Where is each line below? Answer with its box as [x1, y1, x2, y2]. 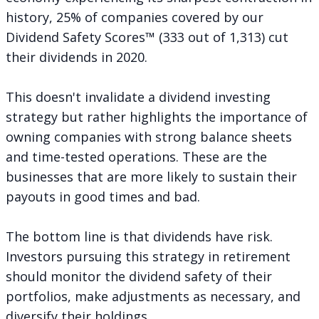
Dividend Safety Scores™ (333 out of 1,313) [6, 28, 268, 46]
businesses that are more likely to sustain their [6, 167, 297, 185]
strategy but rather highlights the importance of [6, 108, 308, 125]
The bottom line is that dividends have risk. [6, 227, 273, 245]
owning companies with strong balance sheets [6, 127, 292, 145]
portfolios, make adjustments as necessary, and [6, 287, 300, 305]
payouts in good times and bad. [6, 187, 200, 205]
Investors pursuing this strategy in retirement [6, 247, 291, 265]
